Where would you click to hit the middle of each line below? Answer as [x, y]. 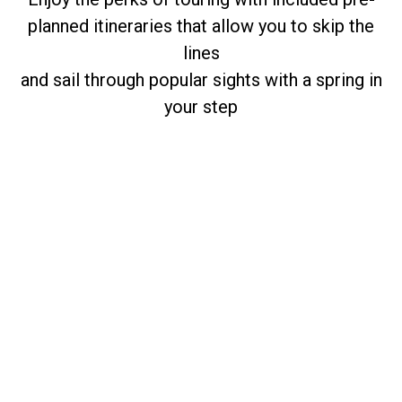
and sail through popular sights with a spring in [201, 80]
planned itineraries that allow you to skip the [201, 26]
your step [201, 107]
